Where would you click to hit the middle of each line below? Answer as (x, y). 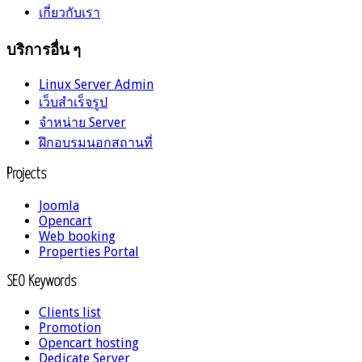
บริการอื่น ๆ (44, 51)
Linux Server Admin (96, 84)
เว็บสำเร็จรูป (73, 102)
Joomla (59, 205)
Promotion (70, 328)
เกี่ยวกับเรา (69, 13)
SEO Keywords (42, 282)
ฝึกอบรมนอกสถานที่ (96, 142)
